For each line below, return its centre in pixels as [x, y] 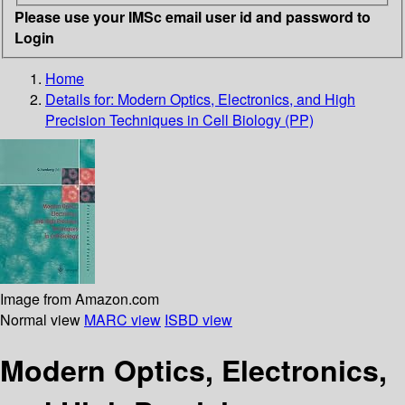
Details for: [81, 99]
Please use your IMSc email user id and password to [193, 16]
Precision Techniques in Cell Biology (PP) [179, 119]
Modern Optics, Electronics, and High [236, 99]
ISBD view [198, 319]
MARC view [122, 319]
